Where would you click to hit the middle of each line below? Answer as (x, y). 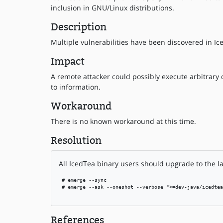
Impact (68, 61)
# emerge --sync (83, 180)
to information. (76, 87)
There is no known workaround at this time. (123, 121)
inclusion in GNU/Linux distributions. (112, 8)
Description (79, 27)
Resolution (76, 140)
